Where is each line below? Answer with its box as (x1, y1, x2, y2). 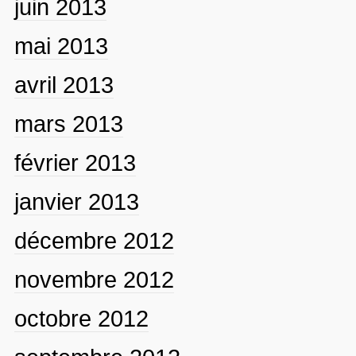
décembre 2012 (14, 227, 174, 253)
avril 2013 (14, 72, 114, 98)
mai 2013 (14, 33, 108, 59)
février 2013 (14, 149, 136, 176)
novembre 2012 (14, 266, 174, 292)
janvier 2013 (14, 188, 139, 215)
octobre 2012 (14, 305, 149, 331)
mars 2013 (14, 110, 123, 137)
